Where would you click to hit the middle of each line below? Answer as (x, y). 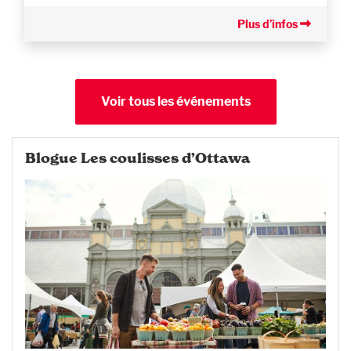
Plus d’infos (269, 24)
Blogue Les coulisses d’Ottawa (138, 158)
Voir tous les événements (175, 101)
